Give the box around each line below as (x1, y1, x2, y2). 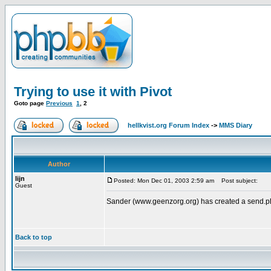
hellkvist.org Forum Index (128, 122, 209, 129)
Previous (46, 100, 73, 106)
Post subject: (216, 177, 258, 184)
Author (48, 160, 70, 168)
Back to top (15, 233, 52, 241)
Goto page (14, 100, 46, 106)
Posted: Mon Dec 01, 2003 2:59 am (114, 177, 214, 184)
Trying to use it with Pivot (14, 84, 172, 99)
